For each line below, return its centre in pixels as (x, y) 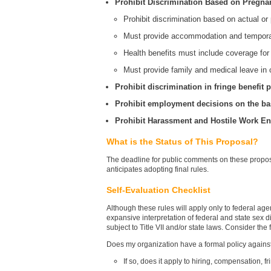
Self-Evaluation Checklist (158, 190)
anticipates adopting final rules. (158, 169)
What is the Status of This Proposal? (182, 141)
